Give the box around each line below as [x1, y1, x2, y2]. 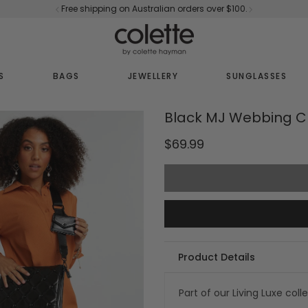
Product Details [178, 250, 255, 264]
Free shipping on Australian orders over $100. [60, 3, 247, 14]
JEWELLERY [127, 70, 178, 82]
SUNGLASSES [226, 70, 287, 82]
